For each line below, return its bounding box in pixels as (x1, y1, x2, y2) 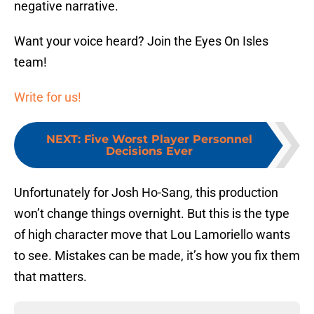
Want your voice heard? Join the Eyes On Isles (14, 34, 268, 49)
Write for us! (14, 90, 81, 105)
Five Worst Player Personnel (84, 132, 252, 146)
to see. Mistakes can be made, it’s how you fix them (14, 248, 300, 264)
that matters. (14, 269, 87, 285)
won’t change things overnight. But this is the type (14, 206, 289, 221)
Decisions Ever (106, 144, 193, 158)
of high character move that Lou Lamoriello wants (14, 227, 290, 243)
